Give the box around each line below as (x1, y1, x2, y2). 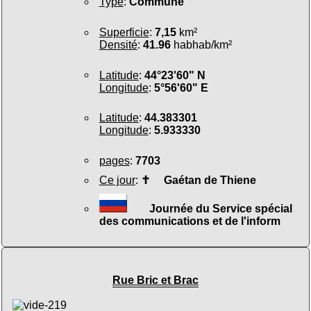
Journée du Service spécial (149, 202, 292, 215)
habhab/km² (170, 38, 232, 51)
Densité (99, 38, 137, 51)
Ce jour (99, 174, 135, 187)
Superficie (99, 26, 149, 38)
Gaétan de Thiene (149, 174, 256, 187)
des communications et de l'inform (99, 215, 280, 227)
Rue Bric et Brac (112, 274, 199, 286)
